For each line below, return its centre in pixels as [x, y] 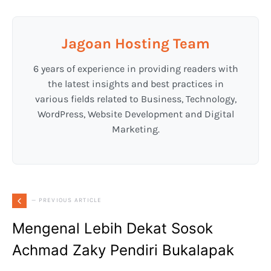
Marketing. [135, 129]
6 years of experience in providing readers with [135, 68]
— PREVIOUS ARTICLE [67, 201]
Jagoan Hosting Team [135, 43]
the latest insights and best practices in [135, 83]
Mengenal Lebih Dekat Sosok [113, 228]
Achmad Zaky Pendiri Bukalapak [123, 250]
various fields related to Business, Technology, [135, 99]
